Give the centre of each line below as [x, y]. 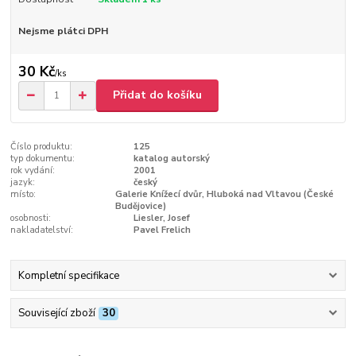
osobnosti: [31, 218]
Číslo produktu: [42, 146]
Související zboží [56, 313]
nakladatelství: [42, 230]
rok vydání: [33, 170]
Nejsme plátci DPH [63, 31]
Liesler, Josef [161, 218]
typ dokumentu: [43, 158]
